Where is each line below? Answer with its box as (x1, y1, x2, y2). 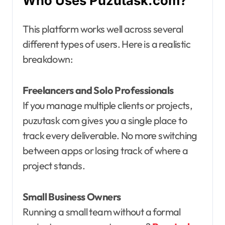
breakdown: (23, 53, 73, 66)
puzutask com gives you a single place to (23, 114, 187, 127)
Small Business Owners (23, 190, 121, 203)
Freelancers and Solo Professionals (23, 84, 174, 97)
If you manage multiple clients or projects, (23, 99, 193, 112)
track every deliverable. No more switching (23, 129, 197, 142)
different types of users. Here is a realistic (23, 38, 190, 51)
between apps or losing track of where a (23, 144, 188, 157)
